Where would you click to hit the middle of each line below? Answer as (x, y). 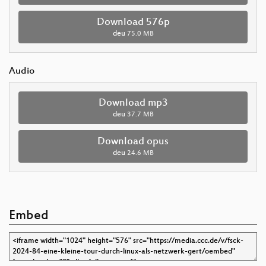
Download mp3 (133, 103)
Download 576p (133, 22)
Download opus (133, 142)
